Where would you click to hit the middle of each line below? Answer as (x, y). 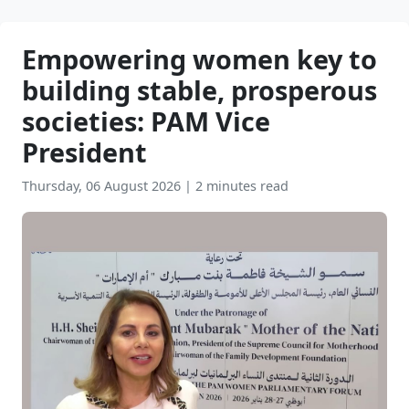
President (84, 152)
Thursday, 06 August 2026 (103, 186)
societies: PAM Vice (146, 121)
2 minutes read (242, 186)
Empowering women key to (199, 59)
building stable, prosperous (199, 90)
